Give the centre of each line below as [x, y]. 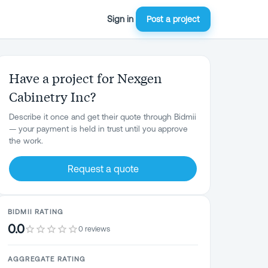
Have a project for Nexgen [86, 78]
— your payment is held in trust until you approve [98, 129]
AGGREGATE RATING [47, 259]
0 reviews [94, 229]
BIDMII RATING [36, 211]
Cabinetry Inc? [52, 96]
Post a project [173, 19]
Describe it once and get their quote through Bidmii [103, 117]
